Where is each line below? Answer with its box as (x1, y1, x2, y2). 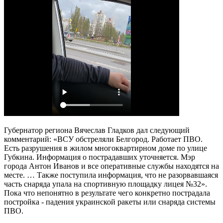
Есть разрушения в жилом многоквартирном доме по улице (4, 143, 207, 152)
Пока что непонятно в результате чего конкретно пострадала (4, 188, 210, 197)
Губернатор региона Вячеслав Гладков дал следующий (4, 125, 190, 134)
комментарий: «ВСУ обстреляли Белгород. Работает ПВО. (4, 134, 203, 143)
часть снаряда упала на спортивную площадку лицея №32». (4, 179, 207, 188)
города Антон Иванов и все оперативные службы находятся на (4, 161, 219, 170)
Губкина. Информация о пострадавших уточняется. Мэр (4, 152, 195, 161)
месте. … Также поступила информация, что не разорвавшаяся (4, 170, 218, 179)
